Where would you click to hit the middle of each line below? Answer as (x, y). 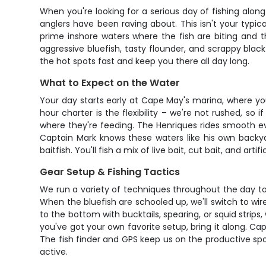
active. (54, 252)
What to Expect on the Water (110, 83)
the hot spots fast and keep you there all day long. (145, 61)
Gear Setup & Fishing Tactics (110, 172)
